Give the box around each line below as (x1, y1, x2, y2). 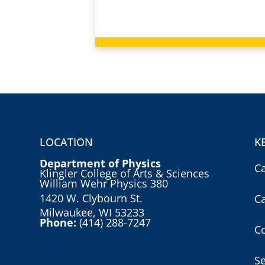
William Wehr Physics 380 (40, 176, 169, 191)
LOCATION (40, 135, 93, 150)
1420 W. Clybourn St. (40, 191, 143, 206)
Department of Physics (40, 156, 161, 171)
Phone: (40, 215, 80, 230)
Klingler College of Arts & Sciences (40, 166, 210, 181)
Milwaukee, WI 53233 (40, 205, 145, 220)
